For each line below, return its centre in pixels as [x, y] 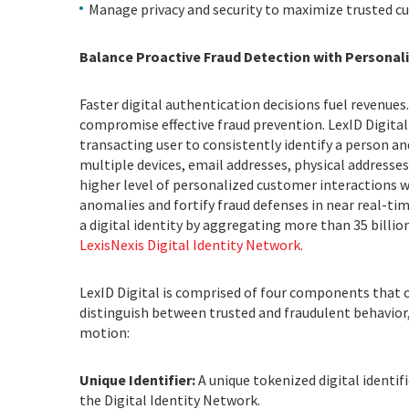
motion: [105, 332]
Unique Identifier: [137, 380]
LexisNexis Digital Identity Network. [191, 245]
